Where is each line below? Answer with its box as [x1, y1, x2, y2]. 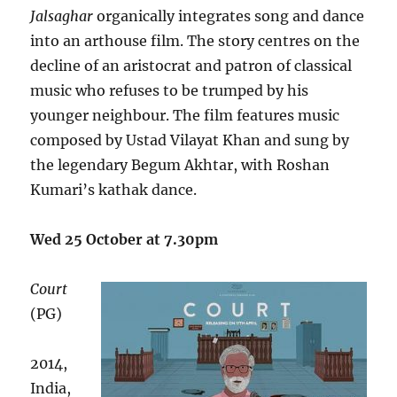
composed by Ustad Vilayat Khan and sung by [30, 131, 350, 150]
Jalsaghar [30, 7, 94, 26]
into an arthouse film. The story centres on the [30, 32, 361, 51]
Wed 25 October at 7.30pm [30, 230, 219, 249]
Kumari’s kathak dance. [30, 181, 198, 199]
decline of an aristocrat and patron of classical [30, 57, 353, 75]
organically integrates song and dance [93, 7, 365, 26]
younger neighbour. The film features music [30, 106, 340, 125]
